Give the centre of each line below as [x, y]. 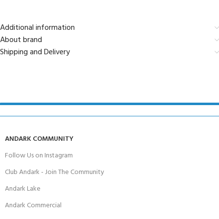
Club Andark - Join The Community [55, 173]
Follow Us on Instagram [39, 156]
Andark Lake [23, 189]
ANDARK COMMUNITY [39, 139]
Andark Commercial [33, 206]
